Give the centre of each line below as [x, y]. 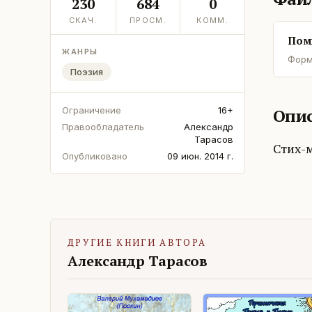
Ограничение [92, 110]
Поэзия [87, 72]
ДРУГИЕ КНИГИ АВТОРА [137, 243]
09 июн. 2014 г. [200, 156]
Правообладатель [103, 127]
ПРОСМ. [148, 21]
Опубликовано [95, 156]
